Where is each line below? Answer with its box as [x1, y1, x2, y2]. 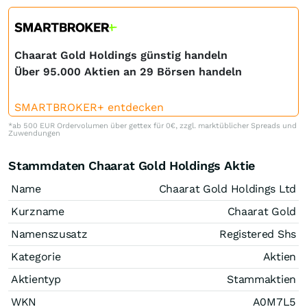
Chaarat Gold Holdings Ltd [158, 182, 296, 195]
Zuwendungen [8, 128, 60, 138]
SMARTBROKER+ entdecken [14, 100, 164, 114]
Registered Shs [219, 227, 296, 241]
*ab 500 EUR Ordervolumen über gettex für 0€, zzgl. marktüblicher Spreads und [8, 121, 297, 130]
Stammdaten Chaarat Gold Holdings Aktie [8, 158, 256, 173]
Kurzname [11, 204, 64, 218]
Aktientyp [11, 272, 61, 286]
